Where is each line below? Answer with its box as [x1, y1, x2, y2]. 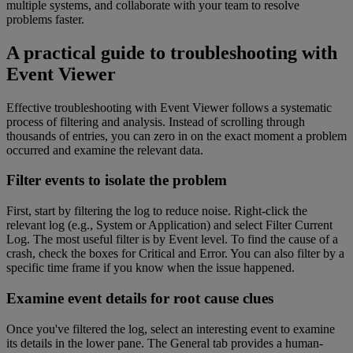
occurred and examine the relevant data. [6, 143, 203, 157]
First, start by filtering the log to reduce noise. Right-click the [6, 204, 307, 218]
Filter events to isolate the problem [6, 172, 227, 189]
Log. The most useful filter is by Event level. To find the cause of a [6, 232, 338, 247]
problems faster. [6, 12, 87, 26]
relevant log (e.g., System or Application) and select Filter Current [6, 218, 333, 232]
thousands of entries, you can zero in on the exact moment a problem [6, 128, 347, 143]
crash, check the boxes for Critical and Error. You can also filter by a [6, 247, 344, 261]
